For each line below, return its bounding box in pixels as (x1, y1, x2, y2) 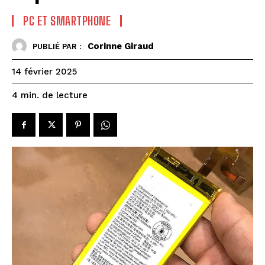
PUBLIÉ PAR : (33, 41, 82, 51)
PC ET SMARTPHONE (23, 14, 111, 28)
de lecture (42, 90, 88, 101)
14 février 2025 (12, 66, 77, 77)
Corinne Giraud (88, 40, 154, 51)
